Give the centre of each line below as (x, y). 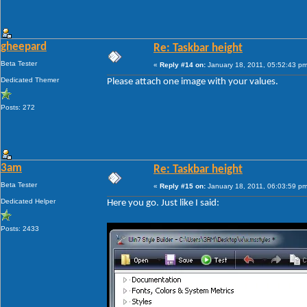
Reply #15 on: (183, 186)
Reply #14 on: (183, 65)
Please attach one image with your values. (193, 82)
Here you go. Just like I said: (163, 204)
